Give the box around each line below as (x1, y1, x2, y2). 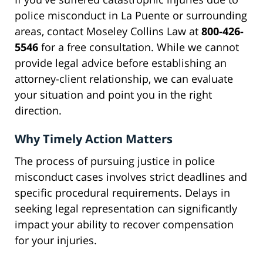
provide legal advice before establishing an (15, 56, 227, 70)
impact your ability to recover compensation (15, 217, 234, 232)
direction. (15, 103, 62, 118)
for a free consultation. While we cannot (38, 40, 239, 55)
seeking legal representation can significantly (15, 201, 237, 216)
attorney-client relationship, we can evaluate (15, 72, 233, 86)
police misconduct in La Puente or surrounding (15, 8, 247, 23)
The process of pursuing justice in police (15, 154, 215, 168)
